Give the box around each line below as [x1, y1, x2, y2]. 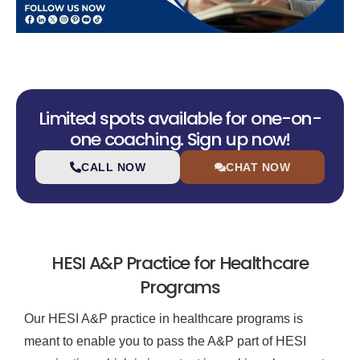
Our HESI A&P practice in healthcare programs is [24, 311, 303, 325]
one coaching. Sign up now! [69, 126, 291, 152]
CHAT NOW [226, 160, 290, 174]
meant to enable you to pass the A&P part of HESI [24, 333, 306, 348]
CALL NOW [81, 160, 145, 174]
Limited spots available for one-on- [39, 105, 321, 131]
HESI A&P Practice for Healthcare [51, 250, 309, 276]
